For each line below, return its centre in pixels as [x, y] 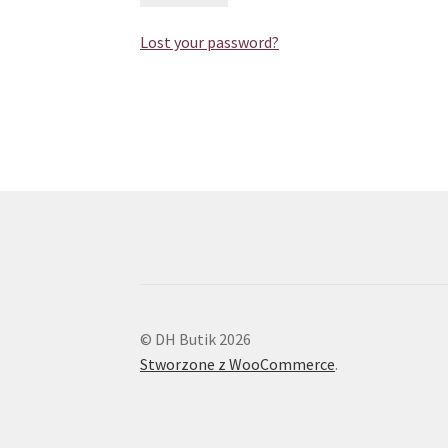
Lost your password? [210, 42]
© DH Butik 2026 [196, 339]
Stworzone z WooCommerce [238, 364]
